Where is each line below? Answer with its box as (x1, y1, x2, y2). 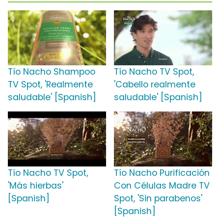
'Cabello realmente (114, 78, 195, 90)
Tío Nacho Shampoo (8, 65, 95, 78)
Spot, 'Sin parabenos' (114, 192, 202, 204)
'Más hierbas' (8, 179, 63, 192)
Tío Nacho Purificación (114, 166, 210, 179)
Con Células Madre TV (114, 179, 210, 192)
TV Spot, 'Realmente (8, 78, 93, 90)
